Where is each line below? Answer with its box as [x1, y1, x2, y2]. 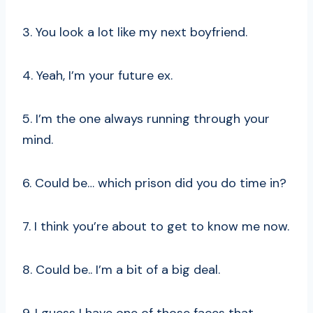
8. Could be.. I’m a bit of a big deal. [22, 261, 220, 279]
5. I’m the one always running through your [22, 110, 270, 128]
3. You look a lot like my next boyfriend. [22, 24, 247, 41]
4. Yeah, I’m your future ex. [22, 67, 173, 85]
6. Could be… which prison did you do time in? [22, 175, 286, 192]
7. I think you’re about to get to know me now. [22, 218, 289, 235]
